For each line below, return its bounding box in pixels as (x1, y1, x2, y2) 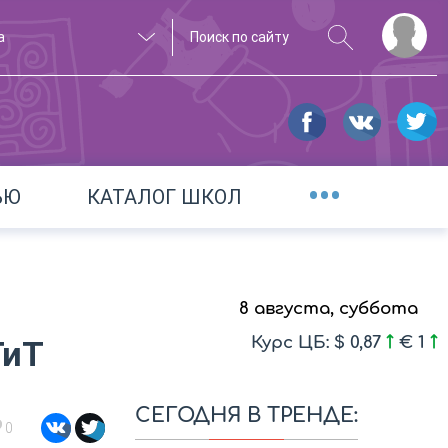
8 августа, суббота (238, 299, 418, 319)
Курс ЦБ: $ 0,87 (250, 333, 386, 353)
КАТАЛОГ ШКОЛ (87, 185, 243, 209)
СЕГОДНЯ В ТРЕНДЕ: (135, 404, 359, 428)
